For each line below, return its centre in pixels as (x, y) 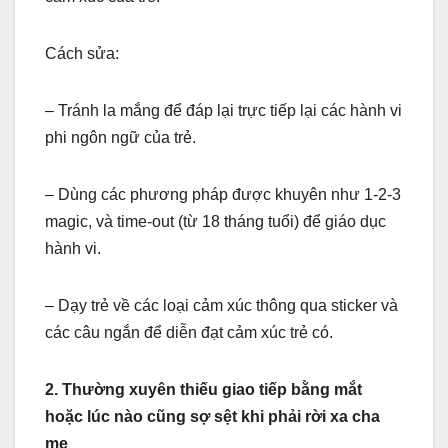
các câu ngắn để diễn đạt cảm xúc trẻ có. (189, 332)
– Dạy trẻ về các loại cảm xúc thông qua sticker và (221, 305)
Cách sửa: (82, 53)
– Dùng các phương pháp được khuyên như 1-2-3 (223, 194)
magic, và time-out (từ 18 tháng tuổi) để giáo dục (215, 221)
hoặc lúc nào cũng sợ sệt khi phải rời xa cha (212, 416)
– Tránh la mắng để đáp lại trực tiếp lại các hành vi (223, 110)
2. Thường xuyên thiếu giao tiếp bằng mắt (203, 389)
